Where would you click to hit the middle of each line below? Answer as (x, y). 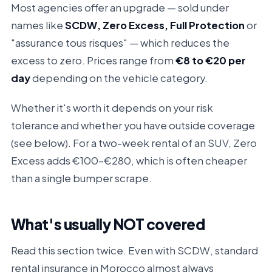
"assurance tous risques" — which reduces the (120, 43)
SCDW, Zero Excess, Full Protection (155, 25)
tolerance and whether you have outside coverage (133, 125)
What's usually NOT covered (108, 224)
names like (38, 25)
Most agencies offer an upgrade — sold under (120, 8)
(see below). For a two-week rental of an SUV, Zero (134, 143)
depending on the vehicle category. (119, 78)
